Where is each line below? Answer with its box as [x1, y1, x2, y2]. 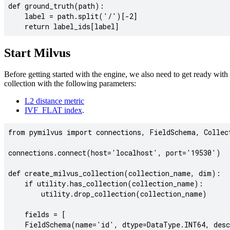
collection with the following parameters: [4, 79, 136, 88]
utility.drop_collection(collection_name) [8, 189, 207, 199]
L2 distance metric [25, 97, 84, 106]
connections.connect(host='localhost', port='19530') [8, 148, 221, 158]
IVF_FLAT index [25, 106, 82, 115]
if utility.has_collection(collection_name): [8, 179, 203, 189]
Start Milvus [4, 46, 70, 60]
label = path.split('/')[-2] [8, 11, 138, 21]
